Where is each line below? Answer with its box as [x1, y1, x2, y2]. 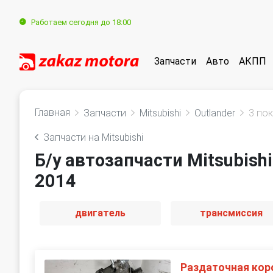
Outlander [194, 107, 235, 119]
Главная [35, 107, 70, 118]
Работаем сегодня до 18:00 [31, 17, 131, 27]
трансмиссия [200, 207, 263, 219]
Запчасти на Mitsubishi [43, 132, 143, 143]
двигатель [75, 207, 126, 219]
